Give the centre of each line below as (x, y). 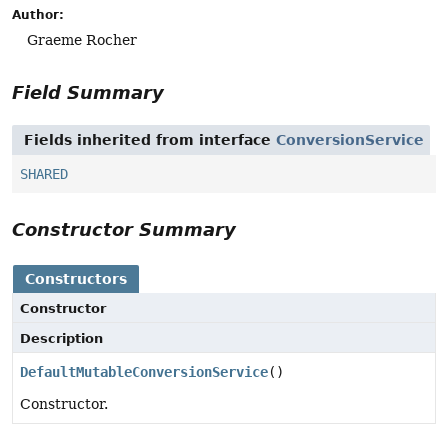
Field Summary (88, 92)
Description (61, 338)
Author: (38, 14)
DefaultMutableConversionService (144, 371)
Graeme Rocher (82, 39)
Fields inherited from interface (150, 139)
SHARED (44, 173)
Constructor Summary (124, 229)
